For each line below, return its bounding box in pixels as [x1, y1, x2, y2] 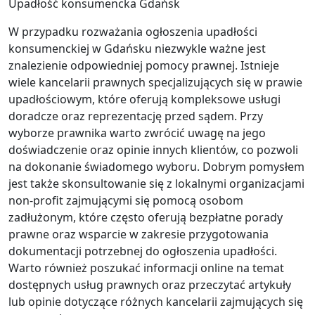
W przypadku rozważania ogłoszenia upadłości [8, 24, 257, 40]
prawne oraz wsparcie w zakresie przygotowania [8, 226, 269, 243]
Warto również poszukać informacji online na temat [8, 260, 284, 276]
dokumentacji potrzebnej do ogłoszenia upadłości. [8, 243, 277, 259]
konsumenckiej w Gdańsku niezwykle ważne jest [8, 41, 266, 57]
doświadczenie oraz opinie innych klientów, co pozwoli [8, 142, 298, 158]
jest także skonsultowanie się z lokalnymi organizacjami [8, 176, 304, 192]
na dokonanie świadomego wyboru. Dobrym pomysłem [8, 159, 304, 175]
